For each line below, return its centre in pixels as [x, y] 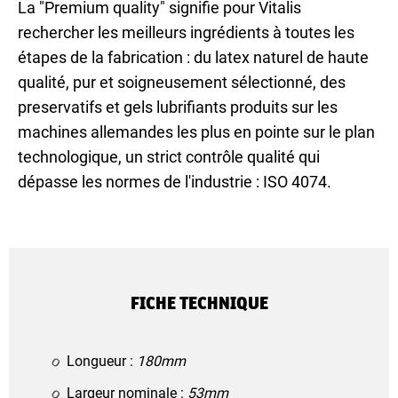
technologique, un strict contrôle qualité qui [169, 156]
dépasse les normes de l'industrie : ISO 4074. [175, 181]
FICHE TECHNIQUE [199, 302]
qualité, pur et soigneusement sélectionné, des [182, 82]
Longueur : [102, 361]
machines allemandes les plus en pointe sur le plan [196, 131]
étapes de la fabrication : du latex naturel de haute [193, 57]
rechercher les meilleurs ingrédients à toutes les [186, 32]
